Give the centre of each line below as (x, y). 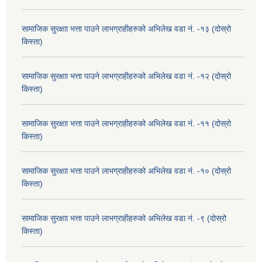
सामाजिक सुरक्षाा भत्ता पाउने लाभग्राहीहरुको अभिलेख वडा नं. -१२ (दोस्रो (126, 76)
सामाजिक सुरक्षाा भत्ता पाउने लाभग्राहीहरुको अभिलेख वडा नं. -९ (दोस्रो (124, 218)
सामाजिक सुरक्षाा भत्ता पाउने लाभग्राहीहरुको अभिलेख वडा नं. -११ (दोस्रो (126, 123)
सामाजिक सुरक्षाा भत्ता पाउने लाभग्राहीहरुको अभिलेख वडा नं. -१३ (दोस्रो (126, 28)
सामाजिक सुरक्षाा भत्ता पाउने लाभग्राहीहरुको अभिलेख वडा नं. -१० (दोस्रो (126, 170)
